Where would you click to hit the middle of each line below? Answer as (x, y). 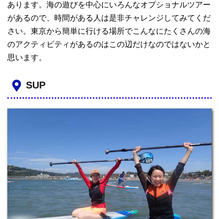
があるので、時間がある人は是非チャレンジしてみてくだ (109, 18)
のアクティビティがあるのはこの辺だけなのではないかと (109, 44)
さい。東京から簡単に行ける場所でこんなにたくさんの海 (109, 31)
